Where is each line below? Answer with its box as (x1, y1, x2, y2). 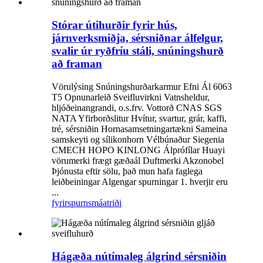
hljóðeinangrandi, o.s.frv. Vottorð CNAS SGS (52, 102, 222, 113)
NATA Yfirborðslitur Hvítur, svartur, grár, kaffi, (52, 113, 227, 123)
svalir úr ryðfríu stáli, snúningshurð (52, 45, 224, 58)
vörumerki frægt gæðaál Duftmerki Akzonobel (52, 155, 224, 166)
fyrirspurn (52, 197, 88, 208)
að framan (52, 58, 102, 70)
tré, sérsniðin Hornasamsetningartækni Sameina (52, 123, 227, 134)
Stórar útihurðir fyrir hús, (52, 19, 177, 32)
